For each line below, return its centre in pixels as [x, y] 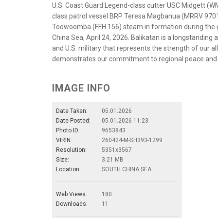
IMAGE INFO [81, 88]
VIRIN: [64, 140]
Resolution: [71, 150]
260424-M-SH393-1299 [132, 140]
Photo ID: [68, 130]
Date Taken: [72, 111]
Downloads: [72, 204]
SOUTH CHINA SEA [127, 169]
